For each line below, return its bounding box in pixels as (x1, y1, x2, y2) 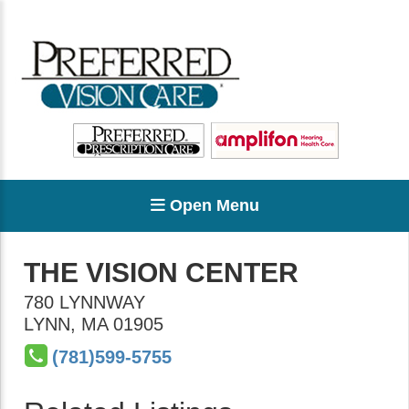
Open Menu (164, 196, 259, 215)
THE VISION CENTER (24, 257, 299, 288)
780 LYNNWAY (24, 292, 145, 312)
